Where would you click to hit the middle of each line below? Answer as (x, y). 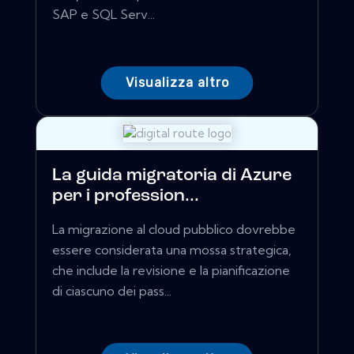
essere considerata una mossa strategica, (172, 250)
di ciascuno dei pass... (112, 291)
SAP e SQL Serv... (104, 15)
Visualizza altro (177, 83)
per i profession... (126, 197)
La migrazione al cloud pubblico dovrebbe (174, 230)
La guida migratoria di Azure (172, 176)
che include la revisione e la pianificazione (171, 271)
